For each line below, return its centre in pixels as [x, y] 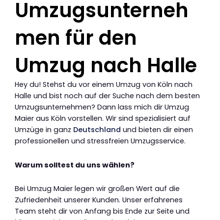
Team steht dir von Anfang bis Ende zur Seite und [102, 211]
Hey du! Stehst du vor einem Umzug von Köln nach [104, 85]
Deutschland [97, 130]
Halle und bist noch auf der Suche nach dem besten [107, 96]
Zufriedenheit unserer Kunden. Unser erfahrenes [99, 200]
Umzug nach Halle [106, 66]
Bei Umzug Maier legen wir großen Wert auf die [97, 189]
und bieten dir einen [157, 130]
